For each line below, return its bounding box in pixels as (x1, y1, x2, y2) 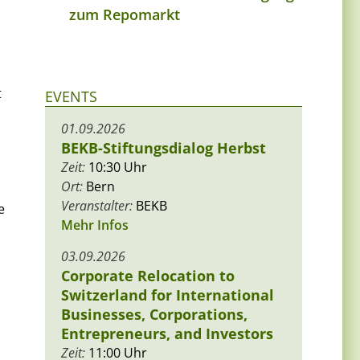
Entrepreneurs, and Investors (61, 323, 273, 343)
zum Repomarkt (69, 4, 180, 24)
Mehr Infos (61, 215, 129, 234)
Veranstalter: (61, 196, 133, 215)
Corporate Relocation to (61, 265, 235, 285)
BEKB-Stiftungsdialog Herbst (61, 137, 266, 157)
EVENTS (45, 86, 97, 106)
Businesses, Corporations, (61, 304, 247, 324)
